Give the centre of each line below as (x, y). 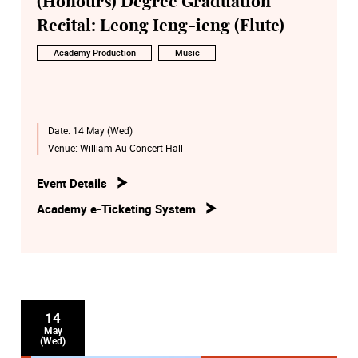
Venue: (64, 148)
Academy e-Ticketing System (116, 208)
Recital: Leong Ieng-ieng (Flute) (161, 26)
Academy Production (94, 52)
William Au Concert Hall (131, 148)
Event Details (72, 183)
